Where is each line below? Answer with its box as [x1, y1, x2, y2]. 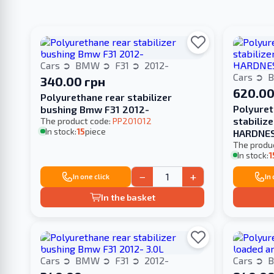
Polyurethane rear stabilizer [40, 91, 172, 103]
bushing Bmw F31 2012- [40, 103, 150, 115]
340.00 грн [40, 74, 106, 89]
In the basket [100, 191, 155, 202]
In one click [73, 172, 110, 181]
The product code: [40, 116, 113, 126]
